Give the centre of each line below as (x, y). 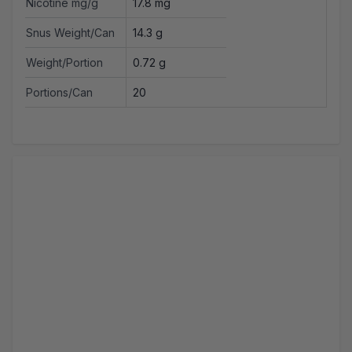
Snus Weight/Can (70, 33)
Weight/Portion (64, 63)
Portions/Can (59, 93)
